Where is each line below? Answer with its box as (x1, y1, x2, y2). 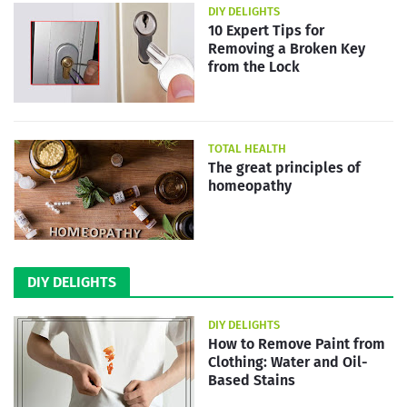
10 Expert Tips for (208, 22, 324, 39)
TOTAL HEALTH (208, 142, 286, 155)
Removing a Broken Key (208, 40, 365, 57)
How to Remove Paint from (208, 335, 385, 352)
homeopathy (208, 177, 292, 194)
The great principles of (208, 159, 361, 176)
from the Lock (208, 58, 300, 75)
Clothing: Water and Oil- (208, 353, 368, 371)
